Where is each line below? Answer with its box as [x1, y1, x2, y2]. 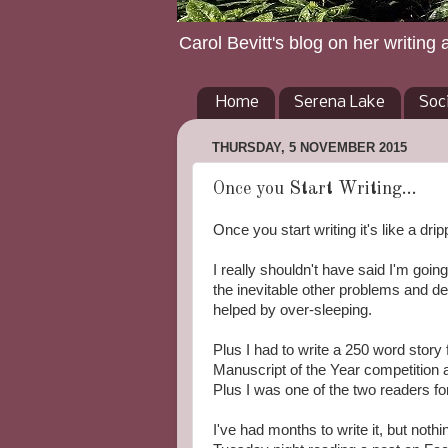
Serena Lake [293, 94, 385, 112]
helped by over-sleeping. [213, 301, 372, 318]
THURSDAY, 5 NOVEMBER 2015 [212, 140, 407, 156]
